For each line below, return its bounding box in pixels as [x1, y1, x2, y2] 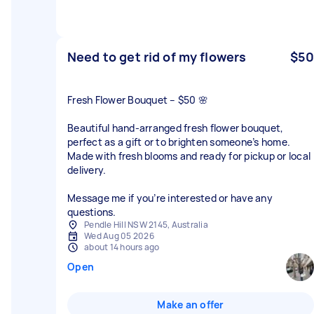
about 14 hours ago [84, 241, 160, 253]
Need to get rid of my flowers [67, 48, 247, 65]
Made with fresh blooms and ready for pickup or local [67, 149, 310, 163]
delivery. [67, 163, 107, 177]
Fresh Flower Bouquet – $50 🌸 [67, 93, 208, 107]
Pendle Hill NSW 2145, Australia [84, 219, 208, 231]
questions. [67, 205, 116, 219]
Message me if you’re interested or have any [67, 191, 273, 205]
